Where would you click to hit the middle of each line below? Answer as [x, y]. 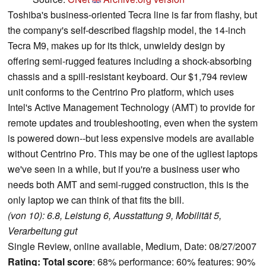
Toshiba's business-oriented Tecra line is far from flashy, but [132, 15]
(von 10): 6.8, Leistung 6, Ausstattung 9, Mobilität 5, [115, 216]
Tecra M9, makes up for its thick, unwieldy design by [116, 46]
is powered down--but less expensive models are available [131, 138]
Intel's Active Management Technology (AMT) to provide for [131, 107]
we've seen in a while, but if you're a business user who [124, 169]
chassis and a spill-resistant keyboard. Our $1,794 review [128, 77]
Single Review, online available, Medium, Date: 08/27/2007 [132, 246]
